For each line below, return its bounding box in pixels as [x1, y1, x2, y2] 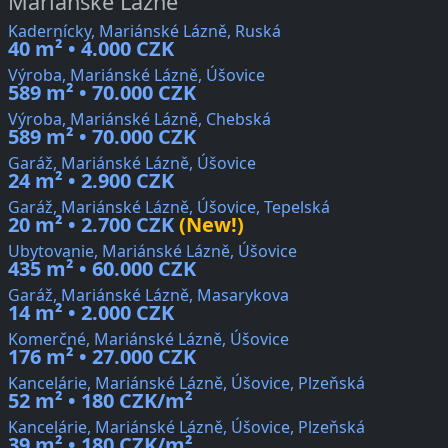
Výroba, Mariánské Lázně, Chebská [8, 108, 271, 131]
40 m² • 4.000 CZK [8, 35, 174, 63]
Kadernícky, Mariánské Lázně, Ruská [8, 20, 281, 43]
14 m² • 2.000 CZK [8, 299, 174, 327]
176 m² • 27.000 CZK [8, 343, 196, 371]
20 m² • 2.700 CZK [8, 211, 174, 239]
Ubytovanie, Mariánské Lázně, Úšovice [8, 240, 297, 263]
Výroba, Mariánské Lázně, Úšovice [8, 64, 265, 87]
